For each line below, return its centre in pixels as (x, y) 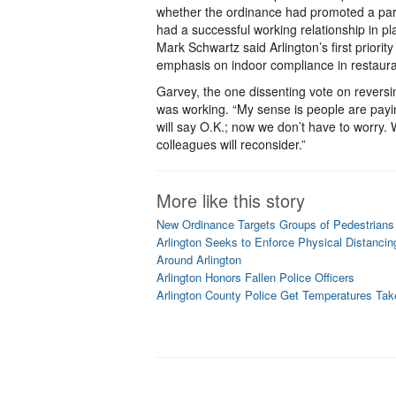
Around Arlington (199, 259)
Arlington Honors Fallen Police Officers (255, 277)
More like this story (231, 200)
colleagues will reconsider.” (231, 144)
